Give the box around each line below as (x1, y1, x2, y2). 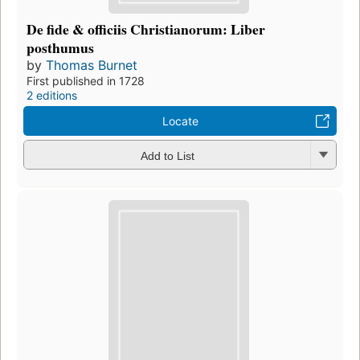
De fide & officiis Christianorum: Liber (27, 18, 265, 40)
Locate (162, 114, 198, 129)
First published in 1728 (27, 74, 145, 88)
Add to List (140, 149, 194, 162)
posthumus (27, 37, 94, 59)
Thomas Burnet (46, 57, 137, 74)
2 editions (27, 88, 77, 103)
